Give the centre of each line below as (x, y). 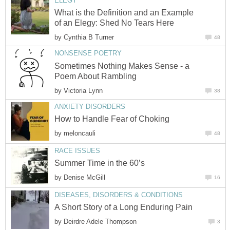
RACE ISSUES (77, 150)
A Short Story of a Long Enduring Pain (123, 207)
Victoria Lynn (83, 90)
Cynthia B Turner (89, 37)
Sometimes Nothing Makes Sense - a (122, 66)
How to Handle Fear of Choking (112, 119)
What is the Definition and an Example (124, 13)
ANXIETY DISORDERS (90, 106)
